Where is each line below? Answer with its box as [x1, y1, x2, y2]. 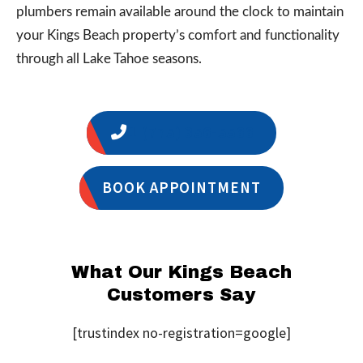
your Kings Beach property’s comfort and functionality [16, 28, 340, 43]
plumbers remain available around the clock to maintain [16, 5, 344, 19]
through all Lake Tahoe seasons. [16, 52, 202, 66]
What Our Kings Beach [70, 263, 292, 283]
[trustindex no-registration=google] [72, 323, 291, 342]
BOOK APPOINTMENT [101, 177, 262, 200]
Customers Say [107, 285, 256, 305]
